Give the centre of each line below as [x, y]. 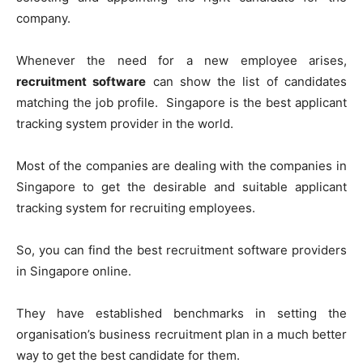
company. [43, 18]
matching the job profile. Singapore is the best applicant [181, 102]
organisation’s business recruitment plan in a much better [181, 334]
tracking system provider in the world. [125, 123]
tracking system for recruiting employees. [136, 207]
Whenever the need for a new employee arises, [181, 60]
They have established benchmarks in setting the [181, 313]
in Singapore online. [74, 271]
